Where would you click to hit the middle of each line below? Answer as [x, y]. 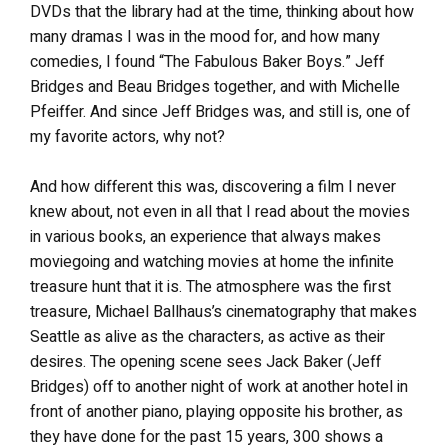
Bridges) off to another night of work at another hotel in [219, 387]
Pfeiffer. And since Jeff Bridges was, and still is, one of [220, 112]
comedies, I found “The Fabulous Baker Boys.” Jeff [207, 62]
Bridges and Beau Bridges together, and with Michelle [215, 87]
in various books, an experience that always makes [205, 237]
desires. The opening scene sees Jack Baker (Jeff [205, 362]
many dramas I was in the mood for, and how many [205, 37]
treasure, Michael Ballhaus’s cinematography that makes [223, 312]
